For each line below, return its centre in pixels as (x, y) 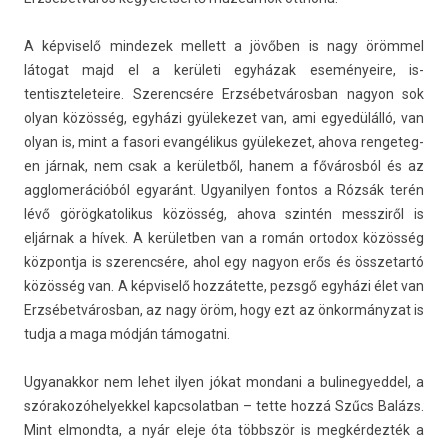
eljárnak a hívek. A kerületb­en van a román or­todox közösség (224, 238)
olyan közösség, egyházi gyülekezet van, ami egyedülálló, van (224, 118)
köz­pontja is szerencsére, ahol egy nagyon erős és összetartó (224, 262)
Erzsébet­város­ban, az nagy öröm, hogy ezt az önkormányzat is (224, 310)
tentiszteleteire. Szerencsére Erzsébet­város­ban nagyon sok (224, 94)
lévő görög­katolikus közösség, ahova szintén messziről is (224, 214)
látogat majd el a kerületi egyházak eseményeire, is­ (224, 70)
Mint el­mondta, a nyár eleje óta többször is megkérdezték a (224, 430)
